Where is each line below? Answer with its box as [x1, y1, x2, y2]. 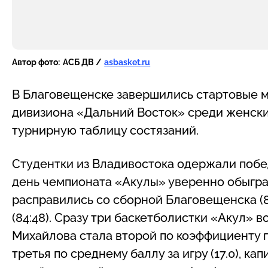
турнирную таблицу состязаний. [12, 123, 199, 138]
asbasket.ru [104, 57, 151, 67]
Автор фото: [12, 57, 60, 67]
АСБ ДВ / [62, 57, 102, 67]
